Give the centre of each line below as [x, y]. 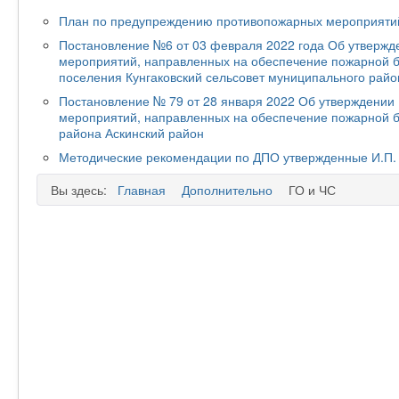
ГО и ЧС [312, 190]
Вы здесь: [82, 190]
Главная [142, 190]
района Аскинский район [131, 133]
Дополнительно [227, 190]
